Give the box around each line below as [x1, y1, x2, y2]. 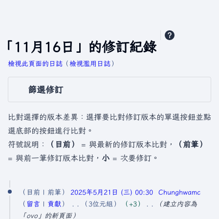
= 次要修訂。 [109, 153, 159, 162]
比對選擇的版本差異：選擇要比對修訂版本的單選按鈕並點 [8, 112, 211, 121]
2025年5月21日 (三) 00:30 [70, 188, 153, 196]
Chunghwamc [158, 188, 200, 196]
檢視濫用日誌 [69, 60, 110, 67]
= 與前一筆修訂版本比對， [8, 153, 102, 162]
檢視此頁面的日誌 [8, 60, 63, 67]
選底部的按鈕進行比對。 [8, 126, 94, 135]
